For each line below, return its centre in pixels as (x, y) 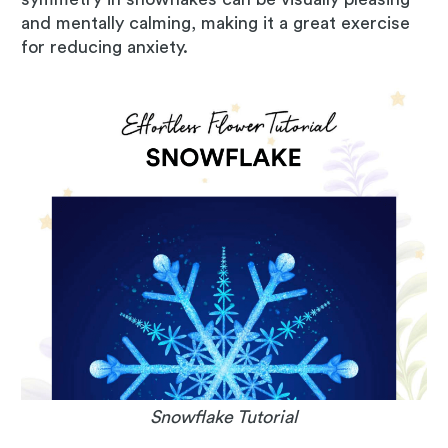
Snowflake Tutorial (224, 417)
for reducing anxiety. (104, 47)
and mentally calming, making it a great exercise (215, 23)
